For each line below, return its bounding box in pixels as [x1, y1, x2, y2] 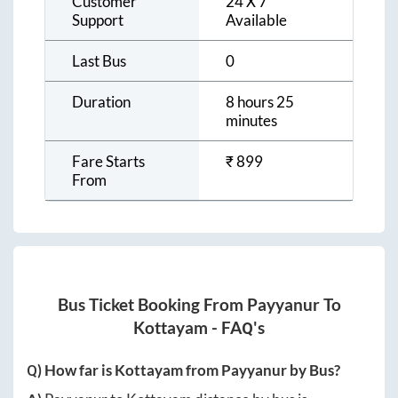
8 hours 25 [226, 92, 294, 112]
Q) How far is [27, 360, 115, 379]
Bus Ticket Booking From [57, 294, 247, 314]
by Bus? [287, 360, 340, 379]
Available [226, 11, 287, 30]
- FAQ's [208, 317, 265, 338]
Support [72, 11, 123, 30]
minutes [226, 111, 277, 131]
